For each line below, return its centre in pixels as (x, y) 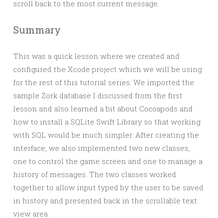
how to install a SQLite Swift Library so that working (107, 122)
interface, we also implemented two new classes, (101, 148)
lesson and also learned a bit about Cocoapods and (103, 109)
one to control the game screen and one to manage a (108, 161)
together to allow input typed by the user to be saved (108, 187)
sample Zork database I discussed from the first (98, 95)
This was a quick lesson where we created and (96, 56)
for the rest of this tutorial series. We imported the (104, 82)
